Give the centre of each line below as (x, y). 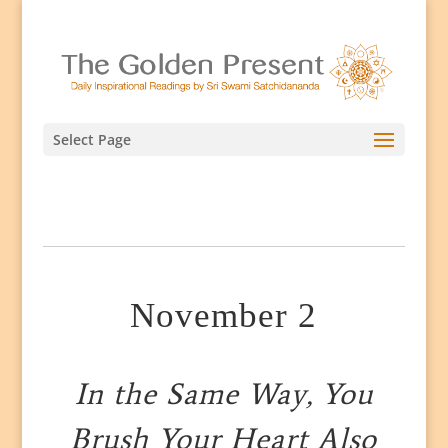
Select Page (91, 139)
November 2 (224, 316)
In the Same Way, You (223, 394)
